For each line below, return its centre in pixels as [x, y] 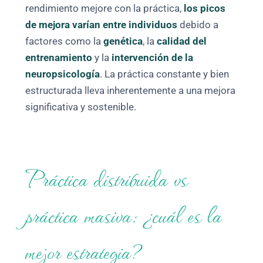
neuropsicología [63, 75]
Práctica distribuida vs [107, 178]
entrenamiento [59, 58]
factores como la [65, 42]
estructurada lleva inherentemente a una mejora [131, 91]
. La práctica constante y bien [165, 75]
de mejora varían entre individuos [102, 25]
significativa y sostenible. [81, 107]
